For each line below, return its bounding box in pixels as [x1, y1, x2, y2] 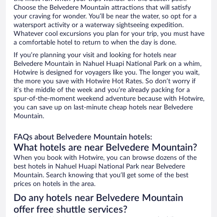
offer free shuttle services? [14, 205, 127, 215]
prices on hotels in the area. [14, 181, 95, 188]
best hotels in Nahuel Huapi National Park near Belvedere [14, 163, 185, 170]
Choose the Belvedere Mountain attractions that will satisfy [14, 4, 191, 12]
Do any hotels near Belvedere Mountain [14, 193, 183, 203]
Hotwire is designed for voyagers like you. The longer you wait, [14, 69, 200, 77]
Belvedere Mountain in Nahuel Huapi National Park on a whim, [14, 61, 201, 68]
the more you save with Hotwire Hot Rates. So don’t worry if [14, 78, 196, 85]
